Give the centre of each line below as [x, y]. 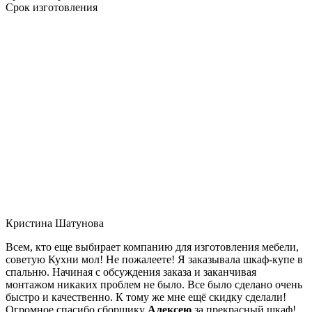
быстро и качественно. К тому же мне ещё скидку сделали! [146, 297]
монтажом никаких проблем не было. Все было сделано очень [154, 284]
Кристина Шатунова [55, 223]
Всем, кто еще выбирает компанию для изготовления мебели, [152, 247]
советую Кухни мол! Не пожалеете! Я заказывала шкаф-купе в [154, 259]
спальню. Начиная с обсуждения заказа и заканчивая [131, 272]
